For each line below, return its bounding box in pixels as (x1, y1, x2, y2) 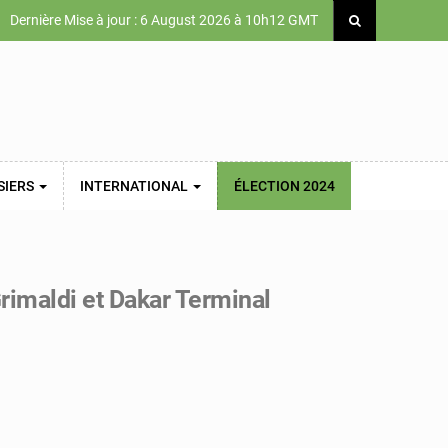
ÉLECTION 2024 (234, 178, 335, 194)
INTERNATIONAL (80, 178, 191, 194)
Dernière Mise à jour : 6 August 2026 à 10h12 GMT (7, 12, 318, 28)
